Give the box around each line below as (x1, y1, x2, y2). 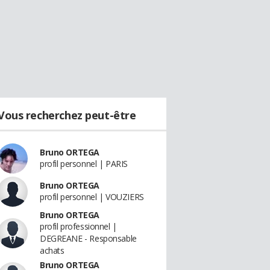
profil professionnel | (40, 221, 117, 232)
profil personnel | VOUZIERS (40, 191, 144, 202)
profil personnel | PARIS (40, 158, 128, 169)
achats (40, 245, 64, 256)
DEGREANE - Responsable (40, 233, 137, 244)
